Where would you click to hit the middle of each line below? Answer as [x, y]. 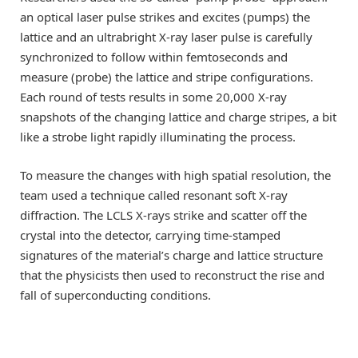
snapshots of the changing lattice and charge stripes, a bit [178, 117]
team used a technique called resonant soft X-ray [154, 195]
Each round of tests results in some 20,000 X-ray [153, 97]
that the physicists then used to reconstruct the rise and [172, 275]
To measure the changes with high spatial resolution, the [175, 175]
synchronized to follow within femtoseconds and [154, 57]
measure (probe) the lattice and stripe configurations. [167, 77]
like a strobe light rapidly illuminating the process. [158, 137]
